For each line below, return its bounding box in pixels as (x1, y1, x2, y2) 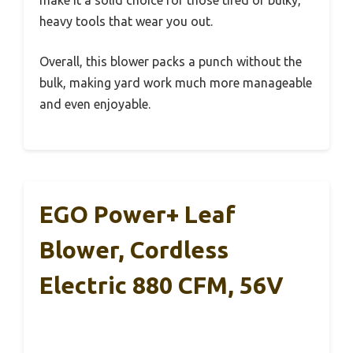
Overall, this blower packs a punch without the (39, 54, 302, 69)
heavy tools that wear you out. (39, 14, 213, 29)
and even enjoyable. (39, 97, 150, 112)
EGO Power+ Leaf (39, 201, 236, 229)
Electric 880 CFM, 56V (39, 272, 284, 299)
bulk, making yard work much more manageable (39, 76, 312, 91)
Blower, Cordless (39, 236, 229, 264)
